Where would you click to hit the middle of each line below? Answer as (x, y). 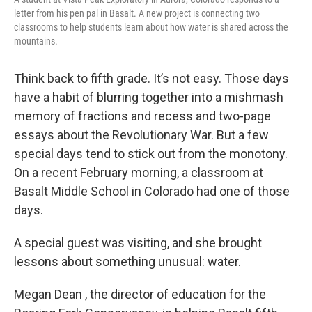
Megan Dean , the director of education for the (140, 294)
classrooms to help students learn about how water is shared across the (151, 27)
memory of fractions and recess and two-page (142, 116)
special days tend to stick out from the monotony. (151, 153)
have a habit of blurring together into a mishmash (149, 97)
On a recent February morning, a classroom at (139, 172)
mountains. (36, 41)
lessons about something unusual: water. (127, 261)
